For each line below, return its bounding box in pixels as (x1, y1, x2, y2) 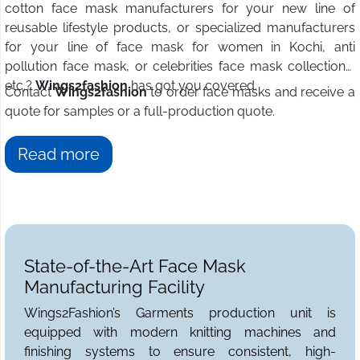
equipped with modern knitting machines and (24, 325, 336, 341)
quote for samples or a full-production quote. (5, 104, 275, 120)
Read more (18, 145, 100, 165)
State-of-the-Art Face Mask (24, 256, 246, 277)
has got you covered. (131, 78, 257, 94)
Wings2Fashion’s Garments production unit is (24, 305, 336, 321)
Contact (5, 84, 55, 100)
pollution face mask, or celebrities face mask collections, (5, 59, 355, 75)
